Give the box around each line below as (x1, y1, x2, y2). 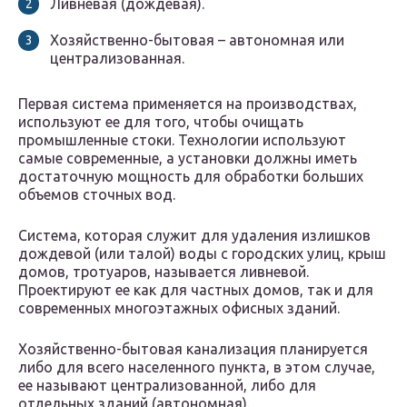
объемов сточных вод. (18, 186, 175, 203)
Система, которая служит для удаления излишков (18, 227, 371, 244)
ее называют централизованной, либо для (18, 377, 316, 394)
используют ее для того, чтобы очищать (18, 114, 303, 131)
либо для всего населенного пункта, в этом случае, (18, 359, 375, 376)
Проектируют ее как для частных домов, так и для (18, 282, 373, 299)
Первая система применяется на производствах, (18, 95, 357, 113)
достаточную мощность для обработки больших (18, 168, 363, 185)
